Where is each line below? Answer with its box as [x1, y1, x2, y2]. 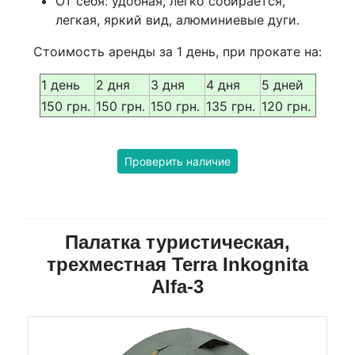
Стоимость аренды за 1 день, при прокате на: [33, 43, 322, 59]
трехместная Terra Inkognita [47, 253, 308, 275]
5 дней [261, 76, 303, 93]
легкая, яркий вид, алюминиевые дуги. [55, 11, 300, 28]
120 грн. [261, 97, 311, 114]
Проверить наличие [124, 154, 231, 168]
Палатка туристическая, [65, 231, 290, 253]
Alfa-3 [151, 275, 204, 297]
